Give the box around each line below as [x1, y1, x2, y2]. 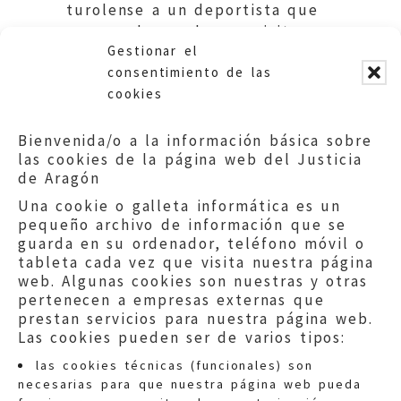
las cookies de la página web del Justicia [18, 149, 363, 169]
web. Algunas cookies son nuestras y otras [18, 271, 369, 291]
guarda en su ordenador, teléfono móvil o [18, 234, 366, 253]
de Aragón [18, 168, 100, 188]
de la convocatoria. [66, 42, 224, 63]
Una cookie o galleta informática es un [18, 196, 342, 216]
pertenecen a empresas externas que [18, 290, 325, 310]
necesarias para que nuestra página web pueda [18, 376, 362, 392]
